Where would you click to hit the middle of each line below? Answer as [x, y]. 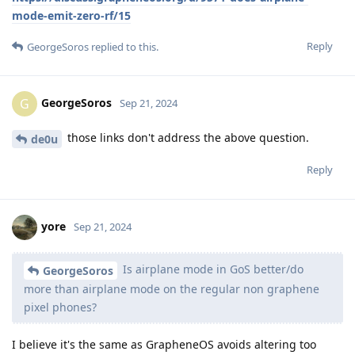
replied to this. [124, 47]
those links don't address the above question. [187, 138]
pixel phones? [60, 307]
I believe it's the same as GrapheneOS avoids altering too [164, 344]
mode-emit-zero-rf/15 [71, 16]
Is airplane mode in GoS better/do [212, 269]
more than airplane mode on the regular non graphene [172, 288]
